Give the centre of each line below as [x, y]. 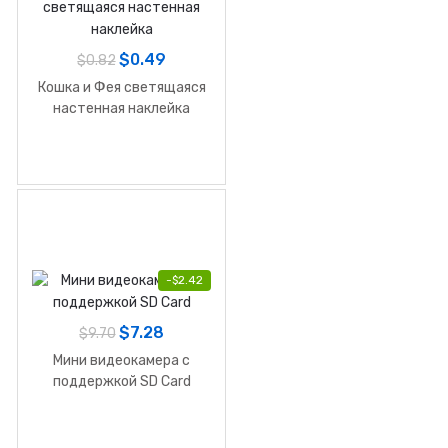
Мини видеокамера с [121, 360]
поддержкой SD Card [121, 381]
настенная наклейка [121, 108]
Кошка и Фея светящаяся [121, 87]
